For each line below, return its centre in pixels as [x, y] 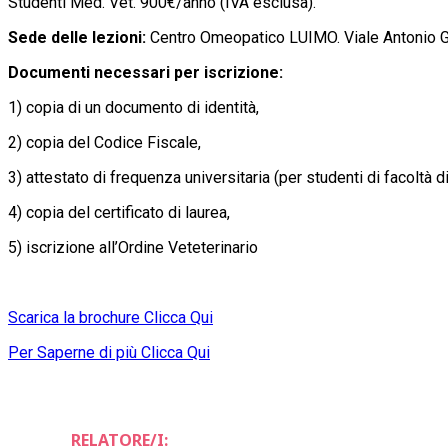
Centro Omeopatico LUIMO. [245, 37]
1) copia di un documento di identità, [133, 107]
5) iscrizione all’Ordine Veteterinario [133, 247]
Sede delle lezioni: [77, 37]
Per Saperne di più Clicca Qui [109, 352]
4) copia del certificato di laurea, [119, 212]
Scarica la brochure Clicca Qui [110, 317]
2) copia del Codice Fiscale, [104, 142]
